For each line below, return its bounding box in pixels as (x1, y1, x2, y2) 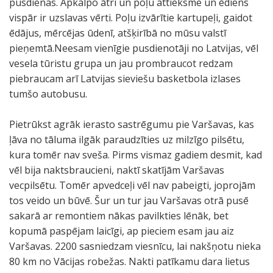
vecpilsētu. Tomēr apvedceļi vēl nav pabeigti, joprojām (9, 179, 255, 192)
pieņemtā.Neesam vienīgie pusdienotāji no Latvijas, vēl (9, 41, 258, 55)
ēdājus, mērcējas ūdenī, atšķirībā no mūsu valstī (9, 26, 226, 40)
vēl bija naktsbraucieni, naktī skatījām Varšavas (9, 163, 224, 177)
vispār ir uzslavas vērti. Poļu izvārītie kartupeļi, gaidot (9, 11, 252, 24)
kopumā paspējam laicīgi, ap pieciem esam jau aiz (9, 224, 234, 238)
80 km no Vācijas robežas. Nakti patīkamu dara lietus (9, 255, 250, 268)
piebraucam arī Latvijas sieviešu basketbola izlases (9, 72, 241, 85)
